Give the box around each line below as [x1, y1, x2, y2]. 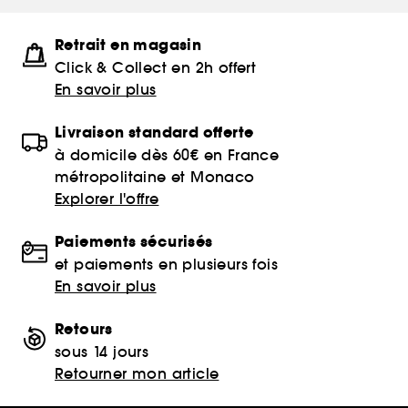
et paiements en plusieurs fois [55, 254, 278, 273]
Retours [55, 318, 113, 340]
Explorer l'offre [55, 189, 159, 208]
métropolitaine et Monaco [55, 167, 255, 186]
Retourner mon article [55, 363, 219, 382]
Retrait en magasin [55, 34, 202, 56]
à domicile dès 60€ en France [55, 145, 280, 164]
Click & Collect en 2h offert [55, 57, 257, 76]
